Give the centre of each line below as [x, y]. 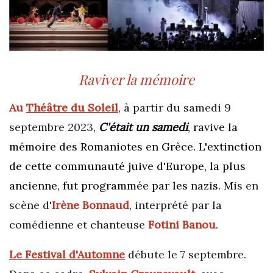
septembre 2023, [54, 127]
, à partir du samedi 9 [175, 108]
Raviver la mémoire [136, 80]
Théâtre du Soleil [72, 108]
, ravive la [213, 127]
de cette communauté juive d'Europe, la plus [127, 166]
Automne [101, 255]
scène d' [30, 205]
